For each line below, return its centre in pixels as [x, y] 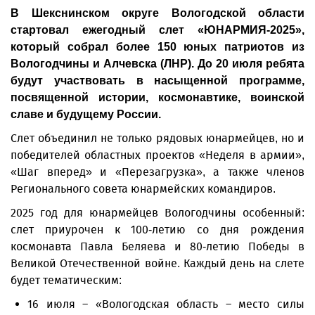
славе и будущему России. [86, 114]
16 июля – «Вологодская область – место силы [166, 304]
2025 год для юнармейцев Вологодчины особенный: [157, 213]
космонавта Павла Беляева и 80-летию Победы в [157, 246]
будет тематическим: [66, 280]
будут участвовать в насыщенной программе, [157, 81]
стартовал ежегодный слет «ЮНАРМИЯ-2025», [157, 30]
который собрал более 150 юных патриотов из [157, 47]
